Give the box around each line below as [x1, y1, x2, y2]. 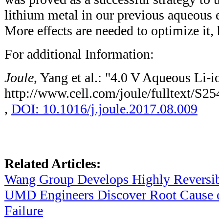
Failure [4, 202, 43, 218]
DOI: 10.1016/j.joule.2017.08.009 [11, 101, 197, 116]
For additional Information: [4, 46, 154, 62]
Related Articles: [4, 155, 101, 171]
